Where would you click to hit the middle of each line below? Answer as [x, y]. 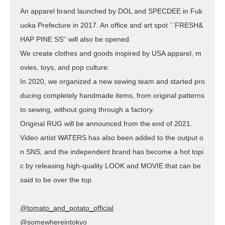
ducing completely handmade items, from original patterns [112, 96]
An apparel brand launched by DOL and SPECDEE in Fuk [111, 11]
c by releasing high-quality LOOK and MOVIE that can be [110, 166]
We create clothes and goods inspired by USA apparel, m [111, 53]
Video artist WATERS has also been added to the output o [112, 138]
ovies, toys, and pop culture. [65, 68]
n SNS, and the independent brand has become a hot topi [112, 152]
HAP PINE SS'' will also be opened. [76, 39]
